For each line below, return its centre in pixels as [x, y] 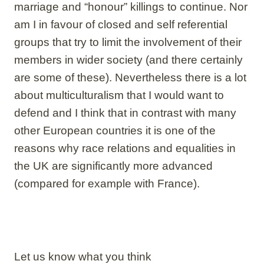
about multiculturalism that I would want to [119, 95]
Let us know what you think [83, 256]
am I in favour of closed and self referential [121, 24]
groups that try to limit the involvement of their [128, 42]
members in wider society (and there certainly [128, 60]
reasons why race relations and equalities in [125, 148]
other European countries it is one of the [115, 130]
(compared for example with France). [107, 183]
